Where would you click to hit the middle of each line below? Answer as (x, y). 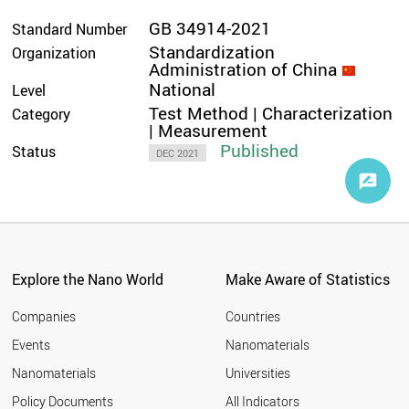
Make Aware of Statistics (307, 280)
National (183, 89)
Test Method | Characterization (271, 113)
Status (34, 151)
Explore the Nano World (88, 280)
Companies (44, 317)
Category (42, 114)
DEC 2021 (178, 152)
